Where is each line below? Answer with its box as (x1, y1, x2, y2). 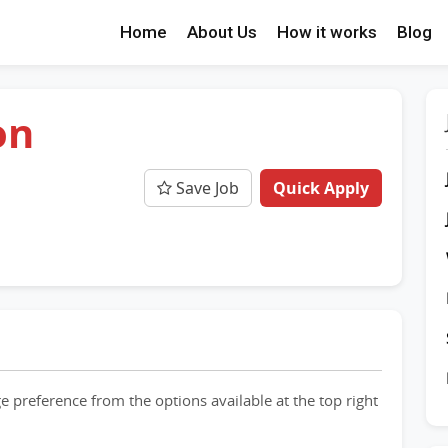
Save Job (172, 176, 239, 199)
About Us (187, 22, 257, 42)
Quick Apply (273, 176, 369, 199)
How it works (277, 22, 377, 42)
